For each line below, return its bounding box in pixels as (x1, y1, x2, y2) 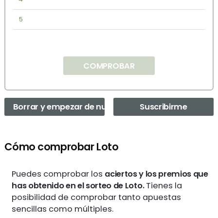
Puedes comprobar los (12, 168, 105, 180)
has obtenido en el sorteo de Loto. (12, 180, 145, 191)
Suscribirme (140, 101, 187, 113)
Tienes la (144, 180, 182, 191)
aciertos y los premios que (105, 168, 208, 180)
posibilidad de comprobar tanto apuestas (12, 191, 182, 203)
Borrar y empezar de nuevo (13, 101, 121, 113)
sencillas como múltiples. (12, 203, 114, 215)
